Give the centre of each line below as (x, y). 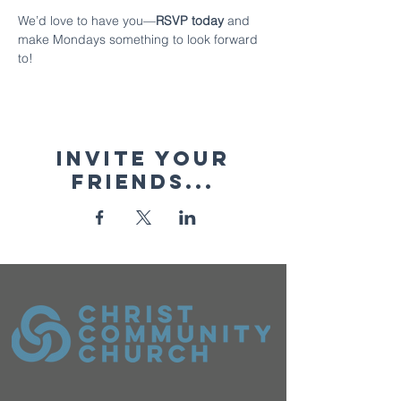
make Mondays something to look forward (140, 39)
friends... (143, 182)
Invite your (143, 158)
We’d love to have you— (87, 21)
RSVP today (192, 21)
